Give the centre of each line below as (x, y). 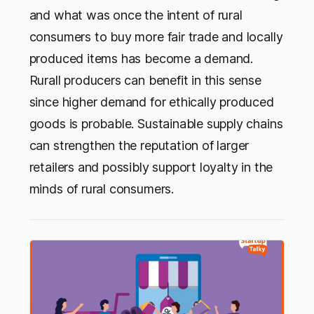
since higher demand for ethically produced (151, 102)
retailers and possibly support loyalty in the (151, 168)
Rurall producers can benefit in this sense (145, 81)
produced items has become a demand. (141, 59)
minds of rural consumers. (101, 189)
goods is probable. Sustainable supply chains (156, 124)
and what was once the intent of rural (136, 15)
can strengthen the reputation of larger (139, 146)
